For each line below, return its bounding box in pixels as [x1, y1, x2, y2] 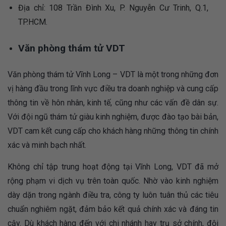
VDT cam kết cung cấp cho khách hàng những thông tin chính [8, 126, 218, 136]
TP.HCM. [18, 17, 47, 27]
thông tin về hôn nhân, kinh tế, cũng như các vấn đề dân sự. [8, 97, 218, 107]
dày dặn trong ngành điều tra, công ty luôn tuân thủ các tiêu [8, 190, 218, 200]
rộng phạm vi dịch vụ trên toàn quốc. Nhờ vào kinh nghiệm [8, 176, 218, 186]
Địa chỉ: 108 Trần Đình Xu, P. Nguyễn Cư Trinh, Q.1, [18, 3, 208, 13]
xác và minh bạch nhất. [8, 140, 86, 150]
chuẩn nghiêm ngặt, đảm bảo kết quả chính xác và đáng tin [8, 204, 218, 214]
